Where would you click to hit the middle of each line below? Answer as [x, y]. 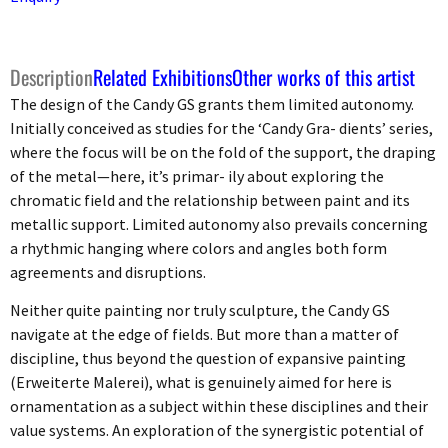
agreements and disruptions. [108, 271]
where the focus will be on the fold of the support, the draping [223, 151]
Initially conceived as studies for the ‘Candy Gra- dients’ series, [221, 127]
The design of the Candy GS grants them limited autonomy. [212, 103]
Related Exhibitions [162, 76]
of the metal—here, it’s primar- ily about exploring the [197, 175]
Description [51, 76]
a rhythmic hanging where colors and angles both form [198, 247]
